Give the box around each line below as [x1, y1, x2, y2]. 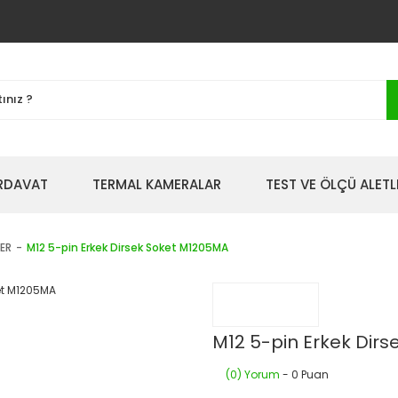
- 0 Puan [280, 367, 329, 382]
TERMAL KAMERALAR [92, 175, 221, 194]
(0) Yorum [226, 367, 280, 382]
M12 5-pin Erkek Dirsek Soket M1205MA [27, 240, 228, 255]
